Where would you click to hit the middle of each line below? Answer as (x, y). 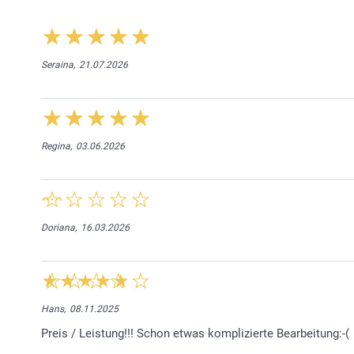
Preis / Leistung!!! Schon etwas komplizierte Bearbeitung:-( (195, 333)
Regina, (56, 146)
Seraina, (58, 64)
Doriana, (59, 227)
